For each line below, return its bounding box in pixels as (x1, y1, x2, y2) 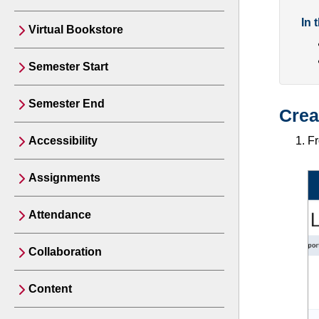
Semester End (28, 98, 105, 110)
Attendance (28, 209, 91, 221)
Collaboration (28, 246, 102, 258)
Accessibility (28, 135, 98, 147)
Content (28, 283, 72, 295)
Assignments (28, 172, 100, 184)
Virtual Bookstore (28, 23, 123, 36)
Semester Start (28, 61, 108, 73)
